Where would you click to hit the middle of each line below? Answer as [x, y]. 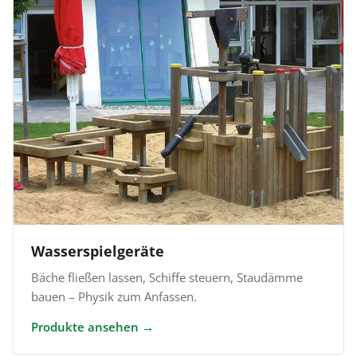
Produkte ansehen [85, 326]
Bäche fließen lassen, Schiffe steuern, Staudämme [167, 277]
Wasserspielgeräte [98, 250]
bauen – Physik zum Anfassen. [114, 296]
